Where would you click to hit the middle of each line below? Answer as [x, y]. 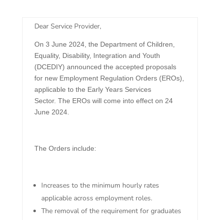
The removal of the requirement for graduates [111, 211]
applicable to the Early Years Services [93, 90]
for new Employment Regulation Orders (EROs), [109, 78]
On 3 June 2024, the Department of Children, [104, 44]
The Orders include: [65, 149]
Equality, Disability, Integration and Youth [97, 56]
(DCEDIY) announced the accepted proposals [105, 67]
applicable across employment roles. [96, 198]
